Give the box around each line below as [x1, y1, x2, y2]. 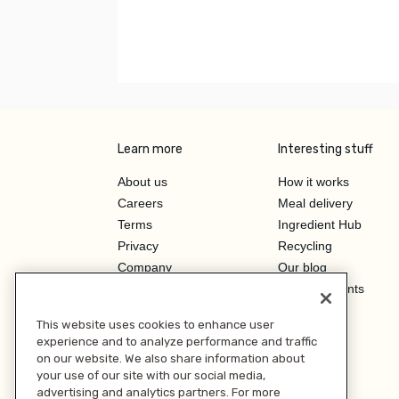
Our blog [278, 259, 327, 274]
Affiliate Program [118, 302, 211, 317]
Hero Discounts [278, 281, 364, 296]
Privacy [118, 238, 159, 253]
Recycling [278, 238, 332, 253]
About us [118, 174, 167, 189]
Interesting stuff [278, 141, 373, 157]
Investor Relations [118, 323, 219, 338]
